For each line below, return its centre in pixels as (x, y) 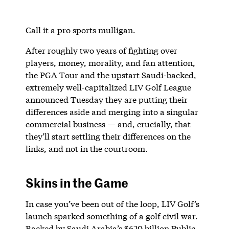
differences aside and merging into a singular (112, 111)
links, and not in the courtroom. (86, 148)
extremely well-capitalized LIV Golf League (108, 87)
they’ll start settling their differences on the (108, 136)
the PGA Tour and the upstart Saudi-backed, (111, 75)
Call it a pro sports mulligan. (80, 30)
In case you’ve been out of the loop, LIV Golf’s (112, 203)
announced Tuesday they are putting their (106, 99)
